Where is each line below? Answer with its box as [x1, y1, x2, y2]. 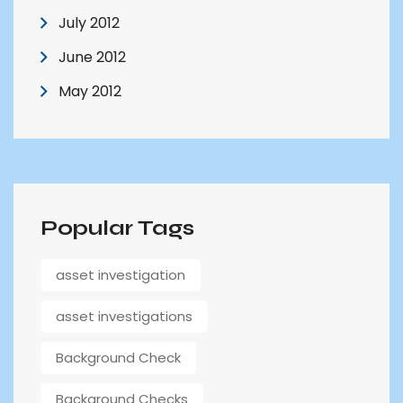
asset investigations [56, 306, 193, 326]
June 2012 [58, 46, 126, 67]
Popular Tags [40, 214, 194, 241]
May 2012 [58, 80, 121, 102]
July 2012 [58, 12, 120, 33]
